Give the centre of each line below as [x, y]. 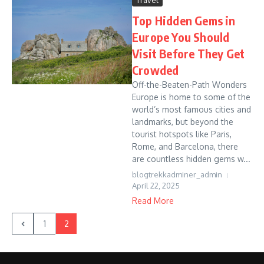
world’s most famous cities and [192, 109]
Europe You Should [181, 37]
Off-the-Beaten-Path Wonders [189, 85]
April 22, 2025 [156, 186]
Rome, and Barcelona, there [185, 146]
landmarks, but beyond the [183, 122]
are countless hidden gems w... [191, 159]
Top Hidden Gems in [184, 20]
